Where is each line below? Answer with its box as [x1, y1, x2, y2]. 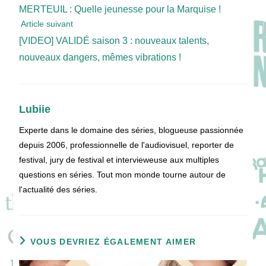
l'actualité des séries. [19, 185, 98, 194]
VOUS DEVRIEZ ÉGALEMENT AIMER [30, 237, 197, 246]
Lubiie [19, 103, 51, 115]
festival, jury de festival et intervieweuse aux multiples [19, 155, 220, 164]
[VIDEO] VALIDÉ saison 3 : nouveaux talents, [19, 36, 210, 46]
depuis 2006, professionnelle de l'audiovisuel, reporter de [19, 140, 235, 150]
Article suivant [19, 19, 74, 28]
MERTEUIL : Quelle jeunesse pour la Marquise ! [19, 4, 221, 14]
